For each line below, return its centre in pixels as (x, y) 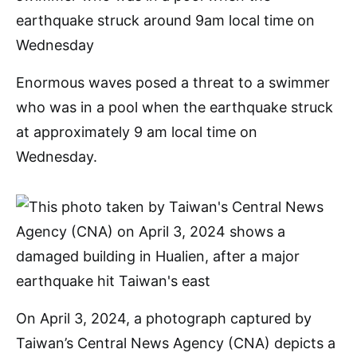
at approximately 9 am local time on (137, 132)
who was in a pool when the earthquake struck (175, 107)
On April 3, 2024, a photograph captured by (164, 318)
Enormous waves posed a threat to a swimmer (173, 82)
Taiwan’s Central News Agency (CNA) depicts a (176, 343)
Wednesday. (57, 157)
